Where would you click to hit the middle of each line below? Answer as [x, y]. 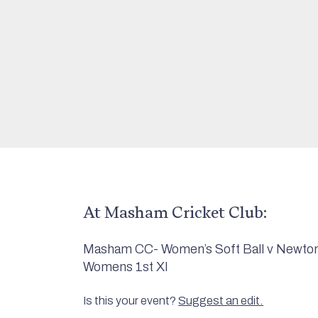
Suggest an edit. [221, 301]
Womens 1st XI [126, 267]
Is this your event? [131, 301]
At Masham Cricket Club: [175, 212]
